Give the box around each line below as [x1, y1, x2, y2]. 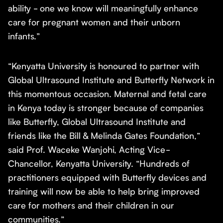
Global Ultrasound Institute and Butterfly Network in [8, 75, 215, 85]
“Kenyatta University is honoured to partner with [8, 61, 199, 71]
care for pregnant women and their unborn [8, 17, 180, 27]
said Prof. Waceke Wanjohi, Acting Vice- [8, 144, 170, 155]
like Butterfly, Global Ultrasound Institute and [8, 116, 186, 127]
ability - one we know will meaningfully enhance [8, 3, 198, 13]
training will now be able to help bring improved [8, 186, 200, 197]
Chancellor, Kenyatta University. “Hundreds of [8, 158, 190, 169]
